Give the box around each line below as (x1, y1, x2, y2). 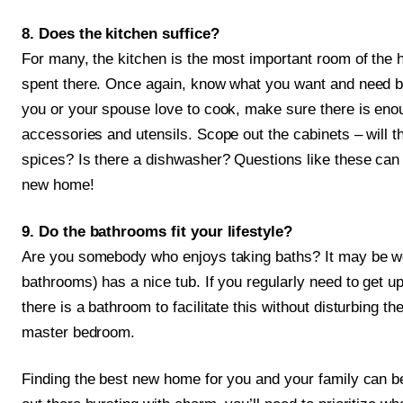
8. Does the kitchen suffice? (22, 25, 219, 43)
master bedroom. (22, 324, 136, 342)
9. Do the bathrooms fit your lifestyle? (22, 223, 293, 241)
